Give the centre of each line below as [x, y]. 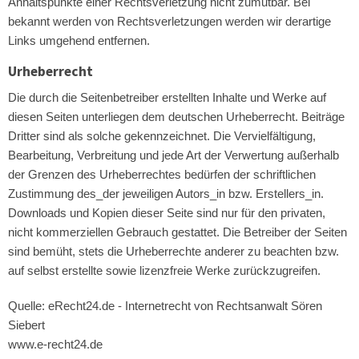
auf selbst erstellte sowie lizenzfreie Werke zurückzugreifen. [164, 270]
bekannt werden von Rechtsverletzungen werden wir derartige [169, 21]
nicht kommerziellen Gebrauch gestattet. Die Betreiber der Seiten [177, 232]
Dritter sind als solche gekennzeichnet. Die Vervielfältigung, [162, 136]
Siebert [26, 325]
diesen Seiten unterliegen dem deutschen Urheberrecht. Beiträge [176, 117]
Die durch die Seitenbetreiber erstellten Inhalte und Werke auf [167, 97]
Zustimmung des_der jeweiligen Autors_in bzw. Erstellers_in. [166, 194]
